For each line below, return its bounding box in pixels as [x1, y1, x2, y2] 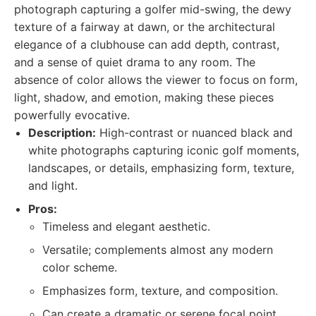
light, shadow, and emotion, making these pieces [14, 90, 274, 104]
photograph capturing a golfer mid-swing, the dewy [14, 2, 291, 16]
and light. [28, 178, 78, 193]
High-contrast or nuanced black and [96, 126, 293, 140]
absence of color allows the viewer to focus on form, [14, 73, 298, 87]
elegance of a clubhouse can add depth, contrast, [14, 37, 279, 51]
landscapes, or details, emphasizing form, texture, [28, 161, 294, 175]
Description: [28, 126, 96, 140]
